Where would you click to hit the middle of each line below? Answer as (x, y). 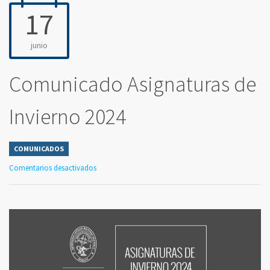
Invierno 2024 (67, 117)
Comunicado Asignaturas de (133, 84)
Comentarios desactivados (53, 168)
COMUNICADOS (39, 149)
